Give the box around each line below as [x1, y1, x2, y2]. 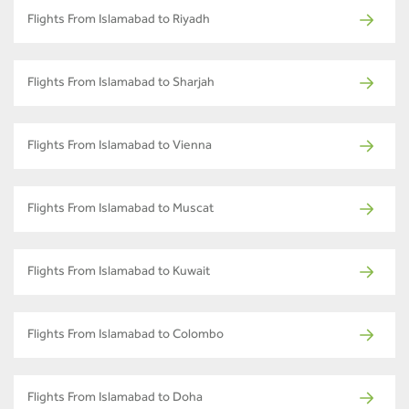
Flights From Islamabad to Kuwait [27, 266, 210, 279]
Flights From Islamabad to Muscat [27, 203, 214, 216]
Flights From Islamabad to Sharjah [27, 77, 215, 90]
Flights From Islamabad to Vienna [27, 140, 212, 153]
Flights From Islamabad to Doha [27, 392, 203, 405]
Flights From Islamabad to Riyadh [27, 14, 210, 27]
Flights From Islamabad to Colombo [27, 329, 224, 342]
